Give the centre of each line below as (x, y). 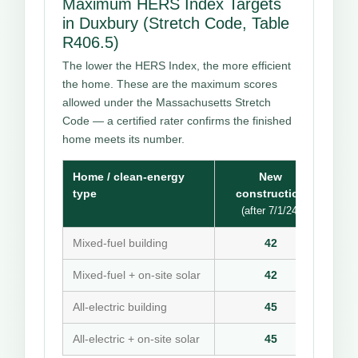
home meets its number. (123, 139)
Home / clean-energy (129, 176)
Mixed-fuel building (120, 243)
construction (270, 193)
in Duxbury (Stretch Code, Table (176, 23)
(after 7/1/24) (270, 210)
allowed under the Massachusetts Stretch (167, 102)
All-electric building (120, 306)
